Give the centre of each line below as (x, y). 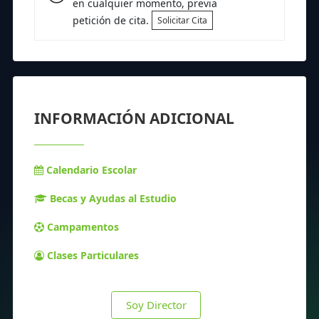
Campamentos (83, 226)
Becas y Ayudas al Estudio (113, 198)
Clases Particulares (93, 255)
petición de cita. (112, 20)
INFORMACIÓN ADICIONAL (134, 118)
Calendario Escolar (91, 169)
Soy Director (156, 304)
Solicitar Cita (182, 20)
